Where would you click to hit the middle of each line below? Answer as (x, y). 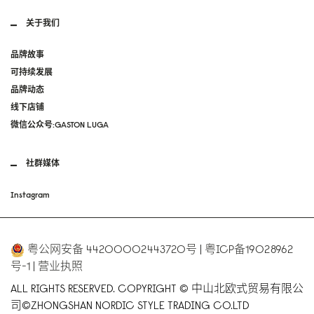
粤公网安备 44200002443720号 (112, 249)
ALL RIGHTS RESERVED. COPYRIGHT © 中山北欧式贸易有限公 (157, 288)
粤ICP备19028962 (249, 249)
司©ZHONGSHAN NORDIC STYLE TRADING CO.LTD (130, 305)
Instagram (30, 195)
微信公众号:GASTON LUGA (60, 124)
